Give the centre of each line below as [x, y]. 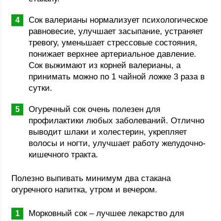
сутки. [41, 88]
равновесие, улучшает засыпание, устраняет [116, 31]
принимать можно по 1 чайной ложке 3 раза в [117, 77]
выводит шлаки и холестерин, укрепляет [108, 132]
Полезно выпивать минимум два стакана [91, 178]
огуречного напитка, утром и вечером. [85, 190]
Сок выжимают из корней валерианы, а [105, 65]
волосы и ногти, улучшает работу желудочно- [117, 143]
